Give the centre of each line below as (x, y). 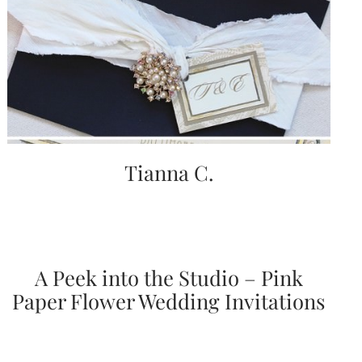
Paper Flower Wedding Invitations (169, 301)
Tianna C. (168, 173)
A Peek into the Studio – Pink (168, 278)
